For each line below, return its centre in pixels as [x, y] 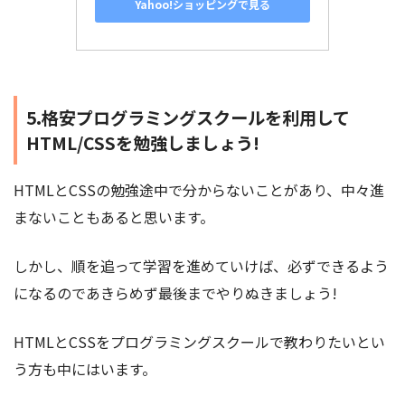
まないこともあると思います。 [114, 217]
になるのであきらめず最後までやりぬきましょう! [175, 292]
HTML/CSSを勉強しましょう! [143, 142]
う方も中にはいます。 [85, 368]
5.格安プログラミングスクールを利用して [188, 117]
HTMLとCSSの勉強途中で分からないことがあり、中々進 [199, 189]
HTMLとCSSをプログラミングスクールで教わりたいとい [199, 341]
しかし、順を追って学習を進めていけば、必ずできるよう [201, 265]
